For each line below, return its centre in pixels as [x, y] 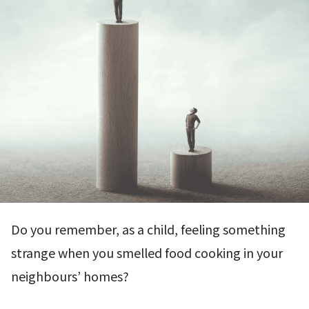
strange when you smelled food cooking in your [147, 253]
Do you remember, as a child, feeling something [148, 229]
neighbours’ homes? [70, 276]
